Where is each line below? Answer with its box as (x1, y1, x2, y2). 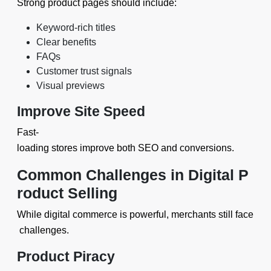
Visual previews (36, 80, 105, 91)
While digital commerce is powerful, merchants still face (17, 209, 253, 220)
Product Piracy (17, 249, 115, 264)
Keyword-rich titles (36, 22, 116, 33)
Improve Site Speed (17, 103, 145, 119)
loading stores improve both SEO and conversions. (17, 143, 234, 153)
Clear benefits (36, 37, 96, 47)
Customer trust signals (36, 66, 132, 76)
